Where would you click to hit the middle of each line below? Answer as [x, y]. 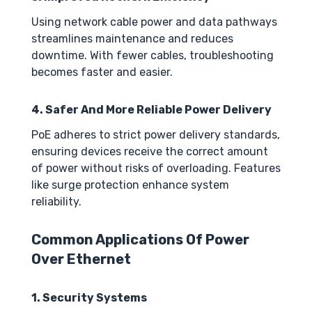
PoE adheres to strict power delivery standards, [156, 135]
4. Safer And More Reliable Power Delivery [151, 110]
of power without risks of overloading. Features [156, 169]
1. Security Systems [89, 298]
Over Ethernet [81, 259]
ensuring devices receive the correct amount [150, 152]
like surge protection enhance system [130, 185]
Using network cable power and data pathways [154, 22]
